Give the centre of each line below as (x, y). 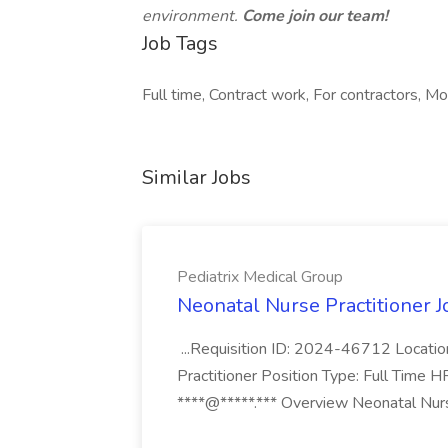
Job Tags (180, 43)
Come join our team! (315, 16)
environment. (192, 16)
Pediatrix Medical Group (260, 277)
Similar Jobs (196, 177)
